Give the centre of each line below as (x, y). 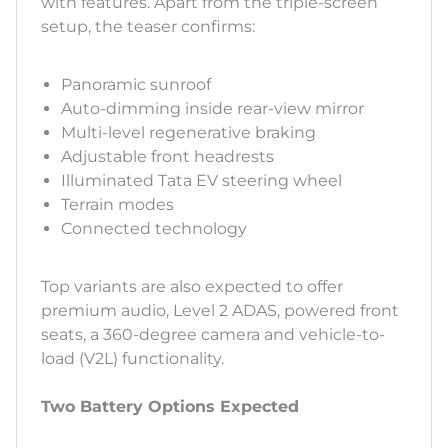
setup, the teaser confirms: (148, 27)
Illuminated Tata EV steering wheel (201, 181)
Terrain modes (117, 205)
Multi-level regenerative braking (188, 133)
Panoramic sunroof (136, 85)
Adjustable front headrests (167, 157)
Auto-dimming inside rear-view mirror (212, 109)
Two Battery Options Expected (170, 407)
